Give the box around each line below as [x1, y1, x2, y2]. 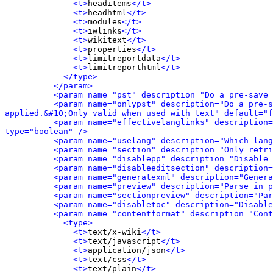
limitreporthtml [88, 63, 161, 72]
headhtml [88, 8, 127, 17]
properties [88, 44, 136, 54]
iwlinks [88, 26, 122, 35]
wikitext [88, 35, 127, 44]
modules [88, 17, 122, 26]
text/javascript [88, 236, 161, 246]
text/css [88, 255, 127, 264]
